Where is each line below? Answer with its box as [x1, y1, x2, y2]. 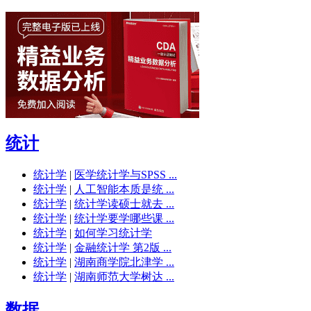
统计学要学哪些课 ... [74, 212, 174, 224]
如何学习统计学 [74, 226, 152, 239]
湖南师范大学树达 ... [74, 270, 174, 283]
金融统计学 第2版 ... [74, 241, 171, 253]
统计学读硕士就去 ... [74, 197, 174, 210]
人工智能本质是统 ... [74, 183, 174, 195]
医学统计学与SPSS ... [74, 168, 177, 180]
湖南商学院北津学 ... [74, 255, 174, 268]
